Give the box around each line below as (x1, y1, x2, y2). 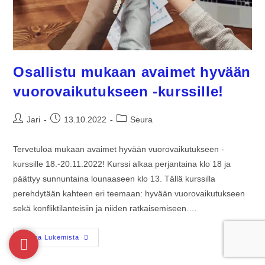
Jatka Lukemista (23, 234, 80, 241)
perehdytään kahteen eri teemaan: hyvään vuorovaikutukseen (13, 189, 245, 199)
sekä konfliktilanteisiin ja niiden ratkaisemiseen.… (13, 203, 198, 214)
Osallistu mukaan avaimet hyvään (13, 64, 251, 80)
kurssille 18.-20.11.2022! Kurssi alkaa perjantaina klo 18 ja (13, 159, 231, 169)
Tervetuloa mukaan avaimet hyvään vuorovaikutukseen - (13, 144, 225, 154)
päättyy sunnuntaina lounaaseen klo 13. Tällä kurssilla (13, 174, 216, 184)
